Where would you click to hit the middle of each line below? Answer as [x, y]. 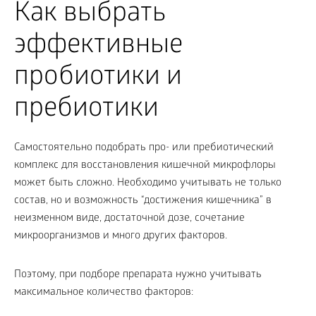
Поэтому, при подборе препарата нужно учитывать [138, 275]
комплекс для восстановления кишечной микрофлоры [145, 165]
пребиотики [86, 110]
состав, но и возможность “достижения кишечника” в [143, 201]
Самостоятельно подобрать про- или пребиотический [144, 148]
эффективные [98, 47]
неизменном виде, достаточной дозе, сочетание [129, 218]
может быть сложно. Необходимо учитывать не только [148, 183]
